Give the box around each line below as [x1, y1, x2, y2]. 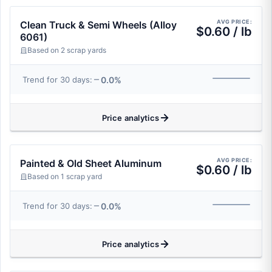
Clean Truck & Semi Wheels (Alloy [20, 19, 177, 31]
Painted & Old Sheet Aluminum [20, 157, 161, 169]
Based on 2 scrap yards [27, 46, 106, 55]
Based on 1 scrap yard [27, 172, 102, 181]
